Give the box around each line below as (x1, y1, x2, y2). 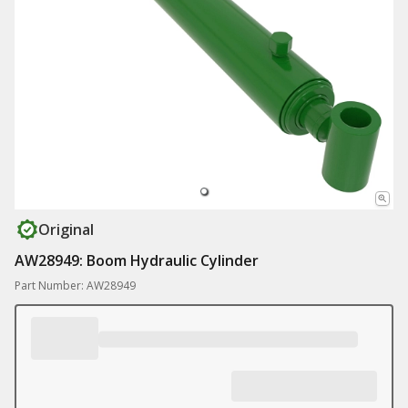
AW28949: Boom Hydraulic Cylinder (15, 250, 259, 270)
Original (38, 219, 94, 240)
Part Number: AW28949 (15, 278, 136, 293)
